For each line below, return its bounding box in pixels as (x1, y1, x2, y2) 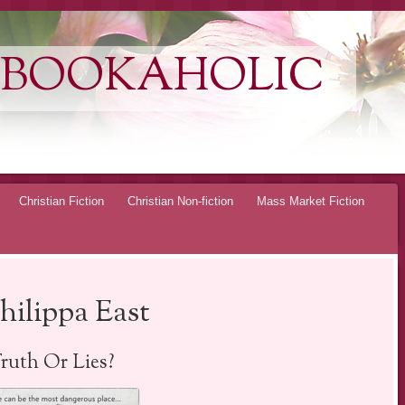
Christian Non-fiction (127, 193, 233, 208)
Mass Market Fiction (257, 193, 364, 208)
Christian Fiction (19, 193, 104, 208)
